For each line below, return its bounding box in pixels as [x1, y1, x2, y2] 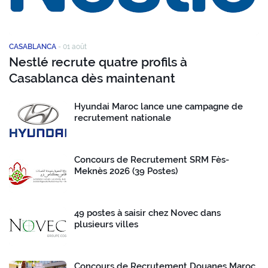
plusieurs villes [74, 219, 138, 230]
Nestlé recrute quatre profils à [9, 54, 187, 70]
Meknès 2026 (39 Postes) [74, 166, 178, 177]
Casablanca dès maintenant [9, 71, 175, 86]
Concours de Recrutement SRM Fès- [74, 154, 229, 166]
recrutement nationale [74, 112, 171, 124]
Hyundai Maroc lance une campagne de [74, 101, 243, 112]
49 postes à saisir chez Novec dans [74, 208, 221, 219]
